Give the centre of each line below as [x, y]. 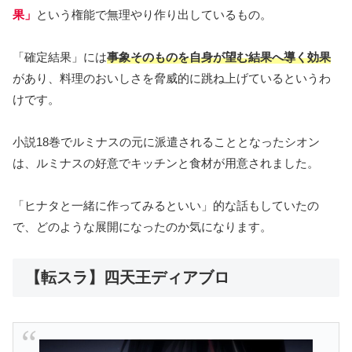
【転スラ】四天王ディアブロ [127, 277]
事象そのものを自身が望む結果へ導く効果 [219, 57]
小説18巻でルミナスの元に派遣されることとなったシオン [166, 141]
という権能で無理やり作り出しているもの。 [154, 14]
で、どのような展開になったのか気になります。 [142, 226]
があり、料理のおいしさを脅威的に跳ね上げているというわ [172, 78]
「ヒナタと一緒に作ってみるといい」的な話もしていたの [166, 205]
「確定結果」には [60, 57]
